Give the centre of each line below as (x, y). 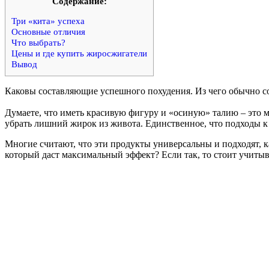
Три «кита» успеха (48, 21)
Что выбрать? (38, 43)
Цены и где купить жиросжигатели (79, 53)
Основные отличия (48, 32)
